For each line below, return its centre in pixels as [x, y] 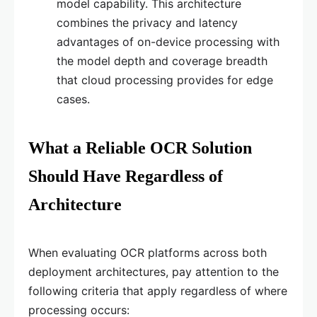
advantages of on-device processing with [168, 42]
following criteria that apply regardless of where [158, 291]
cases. [73, 99]
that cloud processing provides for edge [165, 80]
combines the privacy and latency [147, 23]
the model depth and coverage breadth [162, 61]
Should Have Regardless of [126, 177]
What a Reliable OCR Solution [140, 148]
